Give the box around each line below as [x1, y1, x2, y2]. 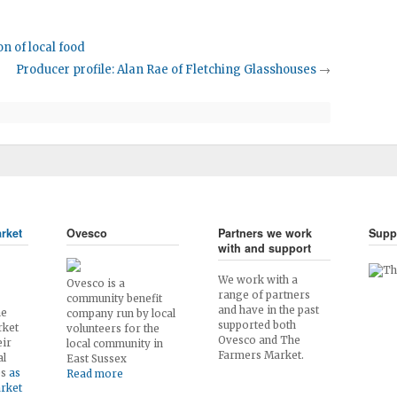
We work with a [217, 274, 298, 286]
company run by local [66, 307, 175, 320]
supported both [217, 319, 296, 331]
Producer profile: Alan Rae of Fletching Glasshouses [15, 62, 316, 77]
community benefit [66, 292, 162, 305]
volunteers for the [66, 323, 160, 335]
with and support [217, 240, 311, 256]
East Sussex [66, 353, 127, 365]
